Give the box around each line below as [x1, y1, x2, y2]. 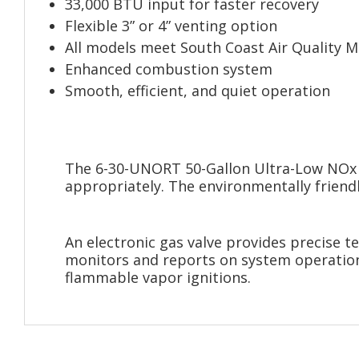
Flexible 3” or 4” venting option [65, 16, 277, 36]
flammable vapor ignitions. [65, 268, 251, 288]
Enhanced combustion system [65, 59, 272, 79]
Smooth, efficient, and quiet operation [65, 81, 330, 101]
